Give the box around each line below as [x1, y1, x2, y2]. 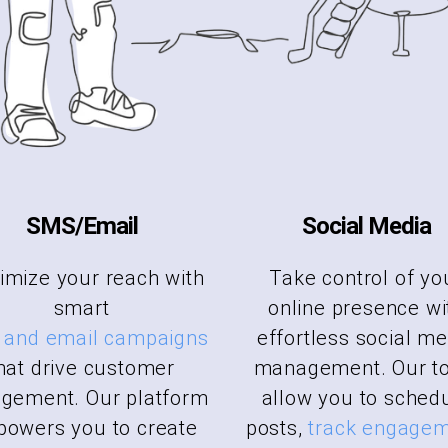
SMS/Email [25, 211, 138, 240]
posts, [245, 415, 309, 440]
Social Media [302, 211, 431, 240]
